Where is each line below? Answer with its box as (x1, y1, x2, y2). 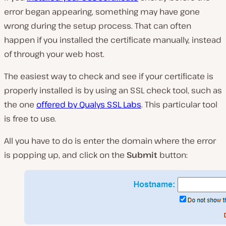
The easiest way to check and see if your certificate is (4, 71, 213, 82)
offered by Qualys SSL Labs (36, 99, 141, 110)
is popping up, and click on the (4, 149, 127, 161)
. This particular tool (141, 99, 217, 110)
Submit (127, 149, 157, 161)
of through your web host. (4, 48, 104, 60)
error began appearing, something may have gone (4, 6, 200, 18)
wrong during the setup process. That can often (4, 20, 191, 32)
